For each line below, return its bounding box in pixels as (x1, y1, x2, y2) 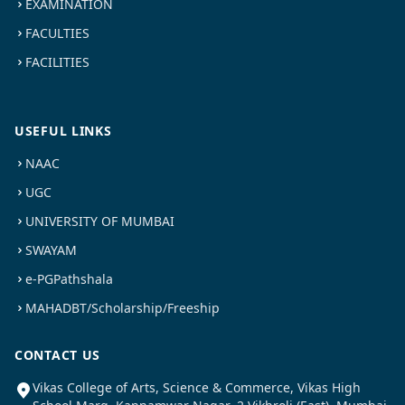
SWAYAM (25, 241, 77, 259)
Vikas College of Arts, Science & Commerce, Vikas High (33, 379, 361, 397)
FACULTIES (25, 24, 89, 42)
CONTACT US (14, 346, 100, 364)
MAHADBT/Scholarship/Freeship (25, 299, 220, 317)
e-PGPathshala (25, 270, 113, 288)
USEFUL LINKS (14, 122, 112, 140)
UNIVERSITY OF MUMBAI (25, 212, 174, 231)
